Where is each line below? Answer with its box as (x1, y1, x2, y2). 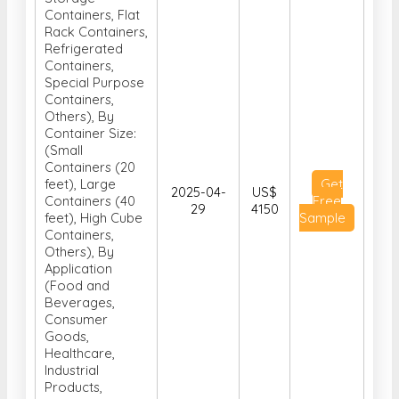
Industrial (45, 312, 99, 330)
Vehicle (45, 346, 89, 363)
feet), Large (45, 126, 116, 143)
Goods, (45, 278, 89, 296)
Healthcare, (45, 295, 115, 313)
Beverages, (45, 244, 115, 262)
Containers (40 (45, 142, 135, 160)
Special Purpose (45, 24, 144, 42)
